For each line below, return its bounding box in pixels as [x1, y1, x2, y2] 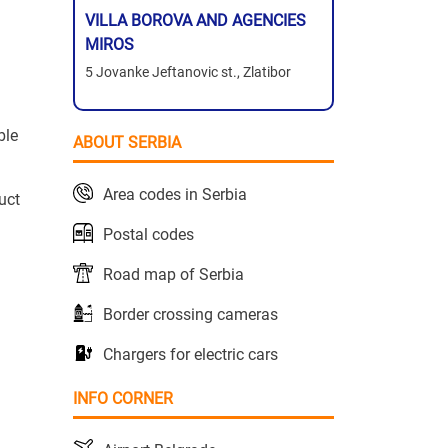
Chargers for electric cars [103, 345, 278, 365]
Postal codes [103, 225, 194, 245]
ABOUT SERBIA [73, 133, 181, 153]
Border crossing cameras [103, 305, 278, 325]
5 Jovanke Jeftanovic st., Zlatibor [85, 64, 291, 81]
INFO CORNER [73, 389, 173, 409]
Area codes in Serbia [103, 185, 247, 205]
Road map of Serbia [103, 265, 244, 285]
